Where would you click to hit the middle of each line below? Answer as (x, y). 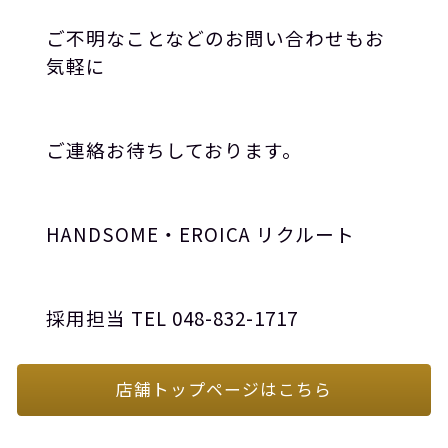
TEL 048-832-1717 (211, 318)
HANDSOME (102, 234)
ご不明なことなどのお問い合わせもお (215, 38)
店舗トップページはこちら (223, 389)
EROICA (217, 234)
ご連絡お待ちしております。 (173, 150)
